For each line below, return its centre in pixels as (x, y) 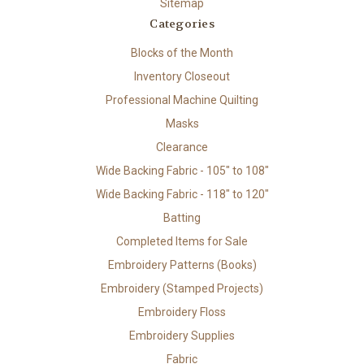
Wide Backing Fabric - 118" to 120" (182, 195)
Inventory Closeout (182, 77)
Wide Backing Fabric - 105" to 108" (182, 171)
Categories (182, 24)
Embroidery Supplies (182, 335)
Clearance (182, 147)
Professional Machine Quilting (182, 100)
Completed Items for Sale (182, 242)
